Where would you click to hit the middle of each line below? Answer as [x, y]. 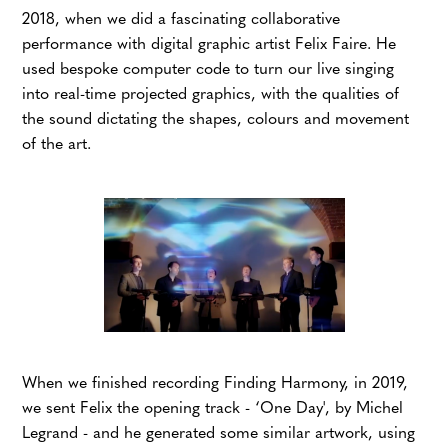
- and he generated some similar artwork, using [247, 434]
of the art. [57, 145]
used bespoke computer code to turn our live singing [208, 70]
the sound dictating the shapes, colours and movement [216, 120]
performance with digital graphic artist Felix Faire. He [209, 45]
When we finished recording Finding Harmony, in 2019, [215, 384]
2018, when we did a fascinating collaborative [181, 20]
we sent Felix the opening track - [139, 409]
